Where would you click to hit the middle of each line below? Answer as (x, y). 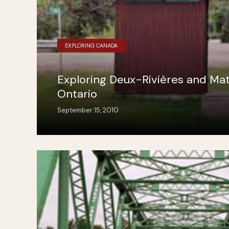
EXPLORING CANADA (91, 45)
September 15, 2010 (88, 110)
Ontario (77, 94)
